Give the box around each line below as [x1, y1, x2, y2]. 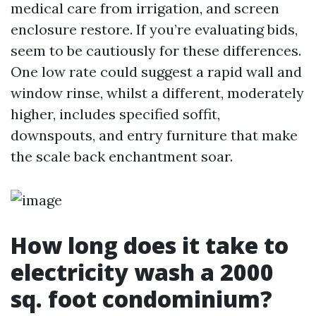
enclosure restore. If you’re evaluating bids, [11, 20, 298, 38]
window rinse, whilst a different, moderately [11, 84, 304, 102]
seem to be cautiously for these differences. [11, 42, 301, 59]
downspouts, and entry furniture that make [11, 126, 298, 144]
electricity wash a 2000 [11, 257, 274, 287]
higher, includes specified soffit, [11, 105, 220, 123]
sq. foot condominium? [11, 284, 272, 314]
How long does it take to [11, 230, 288, 260]
